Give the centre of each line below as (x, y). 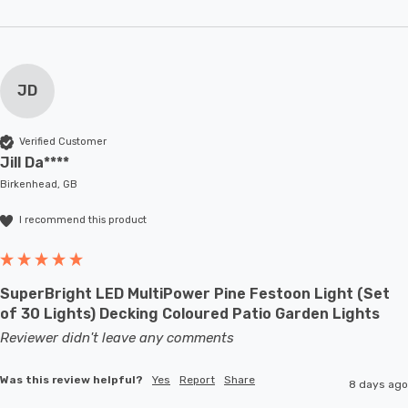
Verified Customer (63, 142)
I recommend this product (83, 220)
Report (197, 379)
